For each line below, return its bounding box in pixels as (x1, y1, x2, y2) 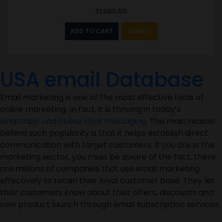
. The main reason (146, 115, 215, 127)
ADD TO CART (70, 26, 113, 35)
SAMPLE (127, 26, 152, 35)
